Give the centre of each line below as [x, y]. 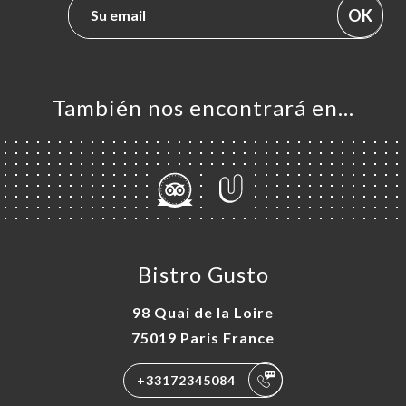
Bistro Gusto [203, 274]
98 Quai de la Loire [203, 312]
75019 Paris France [203, 337]
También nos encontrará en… [203, 107]
